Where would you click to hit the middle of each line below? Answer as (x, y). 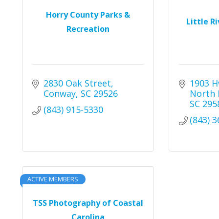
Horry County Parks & (88, 14)
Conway (59, 93)
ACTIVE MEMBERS (53, 179)
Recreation (88, 29)
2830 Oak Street (77, 83)
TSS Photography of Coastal (88, 203)
